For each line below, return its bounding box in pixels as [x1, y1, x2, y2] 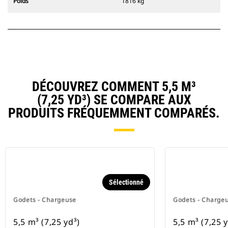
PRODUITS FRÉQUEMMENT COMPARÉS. [8, 105, 220, 121]
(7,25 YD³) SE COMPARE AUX [37, 92, 191, 108]
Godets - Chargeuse [13, 195, 76, 205]
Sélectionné [109, 178, 144, 187]
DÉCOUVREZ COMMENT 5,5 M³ [32, 79, 196, 95]
